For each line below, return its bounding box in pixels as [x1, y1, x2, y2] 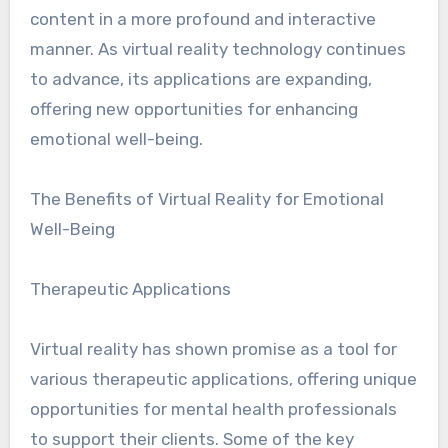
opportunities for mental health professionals [29, 399, 397, 419]
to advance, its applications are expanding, [29, 69, 372, 89]
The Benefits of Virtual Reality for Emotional [29, 189, 384, 209]
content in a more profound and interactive [29, 9, 376, 29]
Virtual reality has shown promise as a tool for [29, 339, 397, 359]
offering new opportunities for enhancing [29, 99, 358, 119]
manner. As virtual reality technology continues [29, 39, 406, 59]
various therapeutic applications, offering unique [29, 369, 417, 389]
